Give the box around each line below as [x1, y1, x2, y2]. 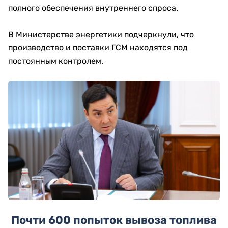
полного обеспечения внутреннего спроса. [8, 3, 178, 13]
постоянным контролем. [8, 56, 103, 66]
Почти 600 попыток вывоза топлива [11, 213, 217, 227]
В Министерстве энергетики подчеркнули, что [8, 30, 194, 39]
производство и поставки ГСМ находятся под [8, 43, 188, 52]
